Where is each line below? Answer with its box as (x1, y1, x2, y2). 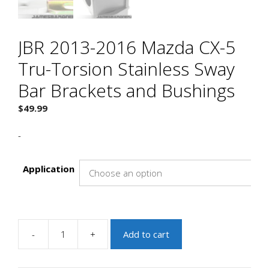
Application (23, 163, 74, 175)
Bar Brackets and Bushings (18, 78, 235, 103)
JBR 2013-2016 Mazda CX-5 (18, 35, 235, 60)
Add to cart (123, 228, 169, 241)
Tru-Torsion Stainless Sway (18, 56, 235, 82)
